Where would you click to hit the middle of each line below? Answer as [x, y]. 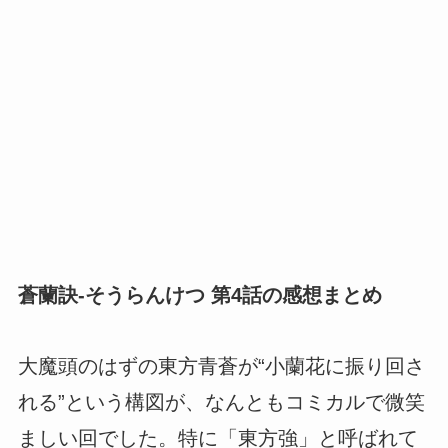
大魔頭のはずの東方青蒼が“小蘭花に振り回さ [221, 366]
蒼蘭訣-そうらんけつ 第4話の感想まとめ [199, 294]
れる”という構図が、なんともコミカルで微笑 [221, 402]
